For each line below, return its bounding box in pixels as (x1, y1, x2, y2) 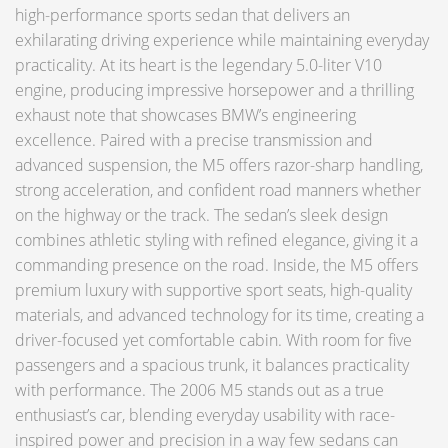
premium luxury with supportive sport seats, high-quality (15, 279, 412, 302)
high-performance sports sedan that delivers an (15, 4, 350, 27)
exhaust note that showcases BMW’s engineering (15, 104, 356, 127)
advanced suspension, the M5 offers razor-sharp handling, (15, 154, 423, 177)
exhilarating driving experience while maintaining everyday (15, 29, 429, 52)
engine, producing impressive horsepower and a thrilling (15, 79, 414, 102)
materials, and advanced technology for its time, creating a (15, 304, 424, 327)
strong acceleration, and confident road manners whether (15, 179, 421, 202)
